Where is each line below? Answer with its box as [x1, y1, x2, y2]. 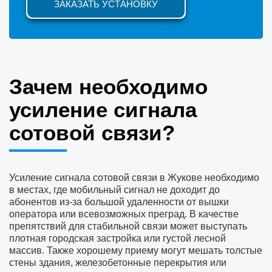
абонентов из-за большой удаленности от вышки [9, 197, 229, 208]
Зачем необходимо [9, 75, 208, 99]
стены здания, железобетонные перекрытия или [9, 257, 226, 268]
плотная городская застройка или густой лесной [9, 233, 226, 244]
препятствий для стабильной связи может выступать [9, 221, 247, 232]
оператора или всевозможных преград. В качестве [9, 209, 239, 220]
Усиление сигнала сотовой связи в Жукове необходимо [9, 172, 259, 183]
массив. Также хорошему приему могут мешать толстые [9, 245, 262, 256]
